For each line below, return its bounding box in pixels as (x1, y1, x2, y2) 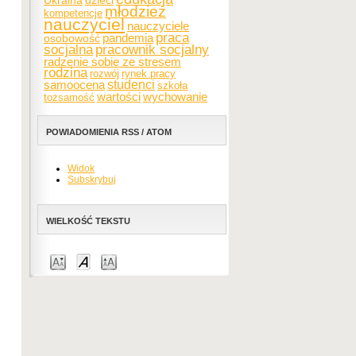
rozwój (90, 68, 119, 79)
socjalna (44, 42, 93, 57)
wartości (97, 91, 141, 103)
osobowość (44, 33, 100, 44)
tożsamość (44, 91, 95, 103)
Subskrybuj (68, 174, 116, 185)
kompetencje (44, 7, 103, 19)
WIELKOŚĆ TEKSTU (46, 216, 130, 226)
